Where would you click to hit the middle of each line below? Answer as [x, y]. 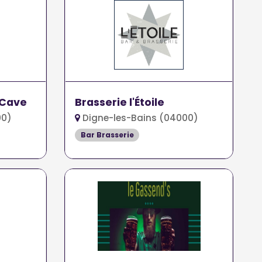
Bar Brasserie [107, 135]
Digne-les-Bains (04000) [139, 118]
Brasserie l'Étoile [120, 102]
